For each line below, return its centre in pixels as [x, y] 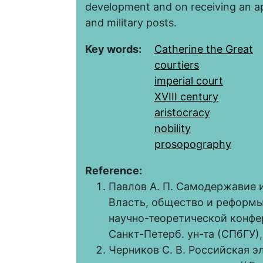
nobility [173, 129]
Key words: [114, 49]
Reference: [115, 171]
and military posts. [131, 23]
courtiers [177, 65]
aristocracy [182, 113]
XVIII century [186, 97]
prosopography [193, 144]
